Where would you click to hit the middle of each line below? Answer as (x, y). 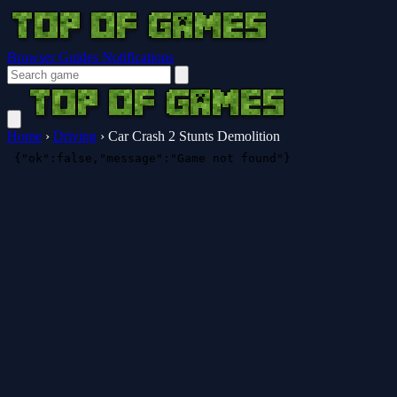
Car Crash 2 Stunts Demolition (194, 136)
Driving (75, 136)
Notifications (138, 57)
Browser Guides (54, 57)
